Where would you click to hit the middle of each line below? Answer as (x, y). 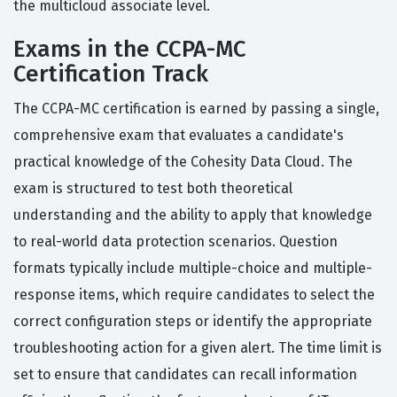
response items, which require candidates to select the (194, 295)
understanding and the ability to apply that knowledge (193, 215)
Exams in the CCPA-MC (130, 50)
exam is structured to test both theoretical (153, 189)
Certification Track (111, 74)
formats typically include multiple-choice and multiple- (193, 269)
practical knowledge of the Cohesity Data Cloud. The (183, 162)
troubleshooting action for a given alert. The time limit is (198, 348)
